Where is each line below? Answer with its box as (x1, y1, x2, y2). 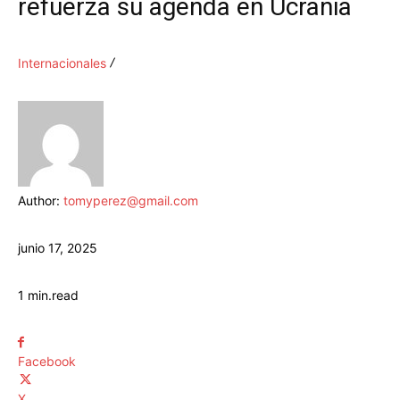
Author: (18, 193, 63, 209)
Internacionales (18, 55, 106, 71)
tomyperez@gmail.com (63, 193, 198, 209)
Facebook (18, 354, 76, 370)
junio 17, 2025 (18, 240, 97, 256)
